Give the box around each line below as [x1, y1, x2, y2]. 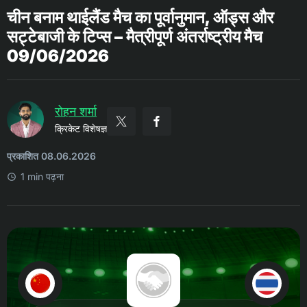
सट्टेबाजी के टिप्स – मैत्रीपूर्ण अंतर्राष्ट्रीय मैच [7, 27, 262, 47]
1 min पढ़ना [21, 171, 64, 182]
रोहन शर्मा [55, 104, 97, 119]
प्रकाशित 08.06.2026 [7, 150, 96, 162]
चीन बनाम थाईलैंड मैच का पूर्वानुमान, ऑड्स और [7, 8, 273, 27]
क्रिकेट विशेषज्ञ [55, 123, 107, 134]
